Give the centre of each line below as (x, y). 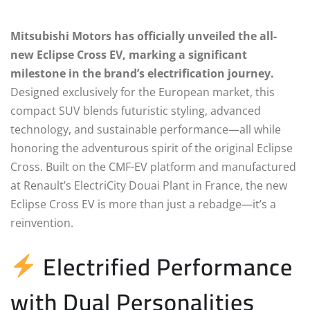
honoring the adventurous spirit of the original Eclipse (152, 148)
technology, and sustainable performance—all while (146, 129)
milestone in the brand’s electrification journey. (142, 73)
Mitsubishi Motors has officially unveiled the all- (144, 36)
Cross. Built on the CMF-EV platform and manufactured (153, 166)
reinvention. (42, 222)
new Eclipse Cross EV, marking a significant (129, 54)
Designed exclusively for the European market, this (143, 92)
